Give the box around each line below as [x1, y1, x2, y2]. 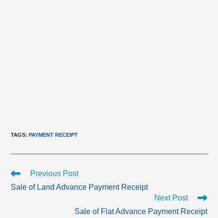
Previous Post [30, 169, 79, 178]
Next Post [154, 193, 188, 202]
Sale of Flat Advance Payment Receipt [74, 207, 207, 216]
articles [10, 187, 33, 195]
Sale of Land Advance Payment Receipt [11, 182, 148, 191]
